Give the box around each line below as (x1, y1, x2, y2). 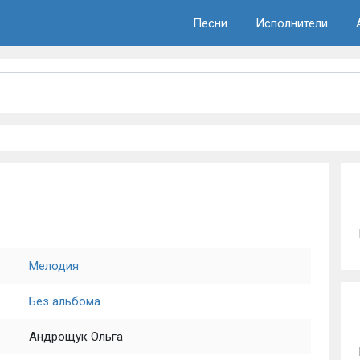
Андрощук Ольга (28, 329, 123, 344)
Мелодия (28, 259, 79, 273)
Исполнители (256, 15, 328, 31)
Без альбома (28, 294, 100, 309)
